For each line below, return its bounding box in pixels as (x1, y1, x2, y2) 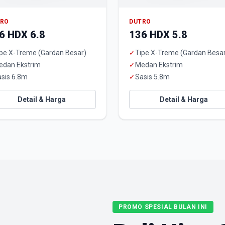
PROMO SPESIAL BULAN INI (119, 203, 207, 210)
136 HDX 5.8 (129, 29, 187, 41)
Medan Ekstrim (135, 61, 183, 69)
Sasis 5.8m (135, 73, 170, 81)
